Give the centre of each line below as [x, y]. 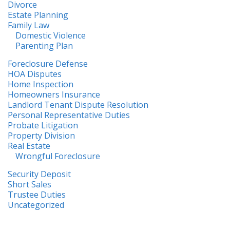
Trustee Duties [37, 194]
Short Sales [30, 184]
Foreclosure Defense [48, 63]
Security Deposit [39, 174]
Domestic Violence [51, 35]
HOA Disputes [35, 74]
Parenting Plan [44, 45]
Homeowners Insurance [54, 94]
